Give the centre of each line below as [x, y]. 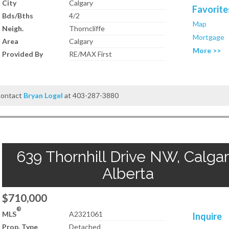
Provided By [22, 54]
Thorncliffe [87, 28]
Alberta [128, 174]
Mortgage [209, 37]
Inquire [207, 216]
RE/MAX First [91, 54]
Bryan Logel [43, 95]
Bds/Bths [18, 16]
